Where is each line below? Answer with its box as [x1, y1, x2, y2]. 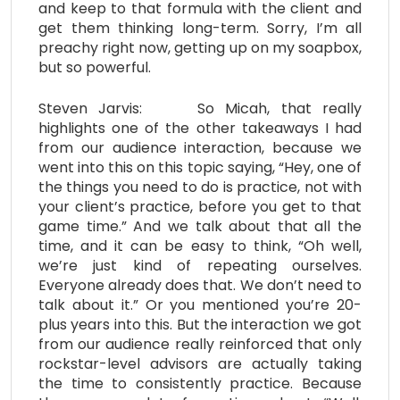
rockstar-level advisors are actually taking [38, 353, 362, 374]
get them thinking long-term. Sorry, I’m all [38, 17, 362, 38]
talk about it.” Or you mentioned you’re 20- [38, 294, 362, 315]
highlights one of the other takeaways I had [38, 117, 362, 138]
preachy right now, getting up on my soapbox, [38, 37, 362, 58]
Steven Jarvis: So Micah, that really [38, 97, 362, 119]
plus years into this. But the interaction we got [38, 313, 362, 335]
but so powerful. [38, 56, 151, 78]
